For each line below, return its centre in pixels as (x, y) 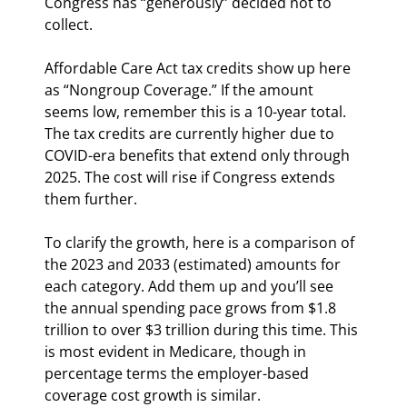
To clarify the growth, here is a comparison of (201, 242)
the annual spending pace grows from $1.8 (192, 308)
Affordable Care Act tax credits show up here (199, 68)
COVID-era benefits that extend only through (199, 155)
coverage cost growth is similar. (153, 395)
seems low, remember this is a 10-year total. (197, 111)
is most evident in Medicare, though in (177, 351)
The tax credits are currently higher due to (191, 133)
